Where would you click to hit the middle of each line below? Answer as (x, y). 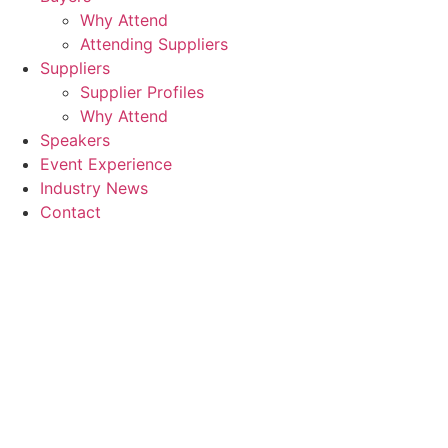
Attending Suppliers (154, 44)
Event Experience (106, 164)
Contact (70, 212)
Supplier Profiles (142, 92)
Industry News (94, 188)
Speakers (75, 140)
